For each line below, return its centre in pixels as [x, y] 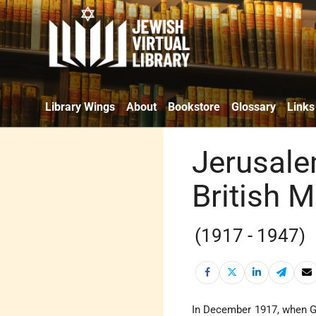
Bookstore [194, 107]
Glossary [254, 107]
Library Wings [80, 107]
